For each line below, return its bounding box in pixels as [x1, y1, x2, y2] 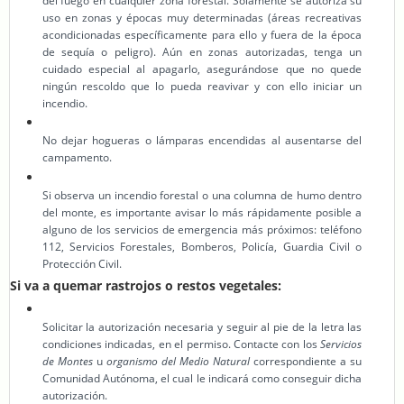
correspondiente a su [250, 353, 363, 369]
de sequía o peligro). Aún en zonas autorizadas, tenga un [41, 43, 363, 60]
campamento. [41, 150, 112, 166]
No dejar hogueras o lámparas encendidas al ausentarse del [41, 133, 363, 149]
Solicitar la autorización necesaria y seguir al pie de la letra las [41, 319, 363, 335]
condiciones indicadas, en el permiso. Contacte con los [41, 336, 321, 352]
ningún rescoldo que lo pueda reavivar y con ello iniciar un [41, 78, 363, 94]
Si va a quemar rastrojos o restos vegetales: [10, 276, 281, 294]
